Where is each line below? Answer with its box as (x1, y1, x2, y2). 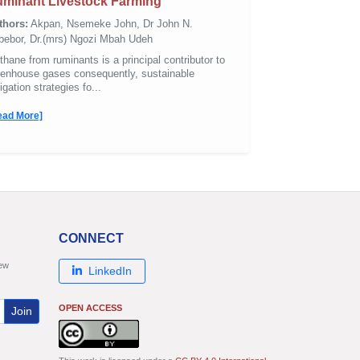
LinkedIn (88, 264, 132, 277)
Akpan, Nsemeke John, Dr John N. (28, 18, 193, 30)
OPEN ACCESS (59, 302, 122, 313)
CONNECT (59, 231, 124, 245)
